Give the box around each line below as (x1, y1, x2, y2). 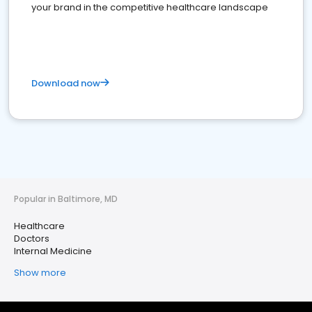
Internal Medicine (14, 244, 92, 258)
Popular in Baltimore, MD (14, 193, 118, 205)
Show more (14, 266, 66, 280)
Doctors (14, 232, 49, 246)
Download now (31, 77, 100, 91)
